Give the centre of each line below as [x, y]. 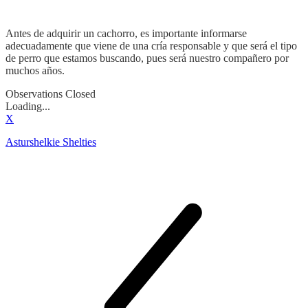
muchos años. [35, 70]
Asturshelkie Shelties [51, 142]
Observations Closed [51, 93]
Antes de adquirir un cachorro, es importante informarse [126, 33]
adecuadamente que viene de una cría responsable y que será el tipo [151, 45]
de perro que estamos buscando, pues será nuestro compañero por [147, 58]
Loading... [28, 106]
